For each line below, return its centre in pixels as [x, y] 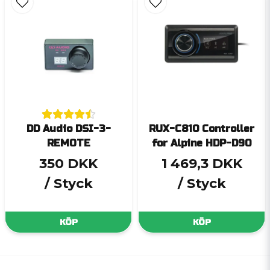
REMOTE [68, 143]
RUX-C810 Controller [202, 129]
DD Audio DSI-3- [68, 129]
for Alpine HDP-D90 [202, 143]
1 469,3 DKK [202, 163]
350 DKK [68, 163]
